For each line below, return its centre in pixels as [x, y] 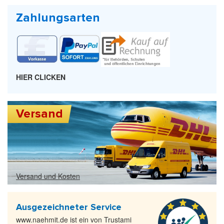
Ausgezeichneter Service [69, 207]
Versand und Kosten [48, 176]
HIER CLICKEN [41, 77]
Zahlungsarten [58, 17]
